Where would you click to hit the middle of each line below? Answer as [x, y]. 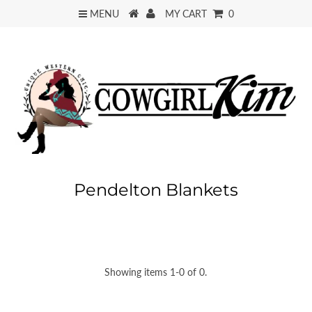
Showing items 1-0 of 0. [156, 272]
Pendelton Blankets [156, 190]
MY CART [188, 14]
